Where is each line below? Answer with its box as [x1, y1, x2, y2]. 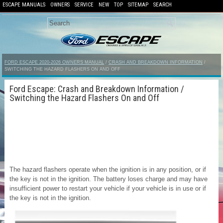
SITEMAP [128, 1, 148, 8]
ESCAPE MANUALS [2, 1, 45, 8]
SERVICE [75, 1, 94, 8]
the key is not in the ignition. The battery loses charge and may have [9, 175, 208, 183]
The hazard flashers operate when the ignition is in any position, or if [9, 165, 206, 173]
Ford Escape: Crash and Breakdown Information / [9, 83, 184, 94]
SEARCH [153, 1, 172, 8]
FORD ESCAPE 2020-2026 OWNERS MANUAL [4, 59, 104, 65]
